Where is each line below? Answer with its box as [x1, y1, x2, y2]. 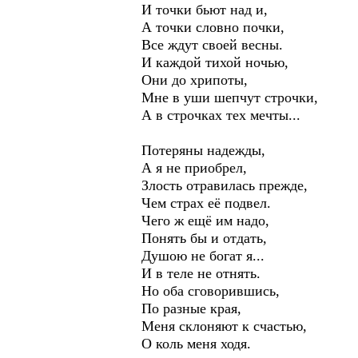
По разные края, [141, 300, 241, 316]
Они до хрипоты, [141, 72, 248, 88]
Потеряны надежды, [141, 142, 265, 158]
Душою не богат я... [141, 248, 265, 264]
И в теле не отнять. [141, 265, 261, 281]
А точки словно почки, [141, 19, 284, 35]
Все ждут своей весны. [141, 37, 283, 53]
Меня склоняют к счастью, [141, 318, 307, 334]
